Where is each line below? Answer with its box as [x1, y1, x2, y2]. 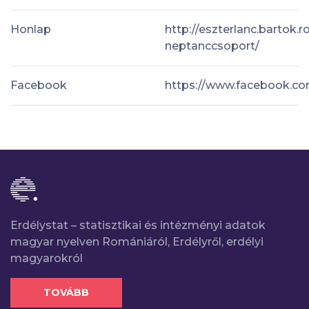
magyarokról [10, 251, 83, 265]
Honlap [10, 22, 51, 36]
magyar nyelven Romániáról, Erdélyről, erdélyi [10, 235, 263, 248]
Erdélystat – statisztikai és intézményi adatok [10, 218, 266, 232]
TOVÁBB [43, 286, 89, 299]
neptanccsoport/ [165, 39, 259, 52]
